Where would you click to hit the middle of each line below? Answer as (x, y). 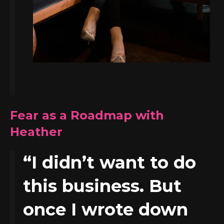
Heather (36, 131)
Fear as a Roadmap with (87, 115)
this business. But (102, 186)
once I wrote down (105, 210)
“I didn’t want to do (109, 163)
